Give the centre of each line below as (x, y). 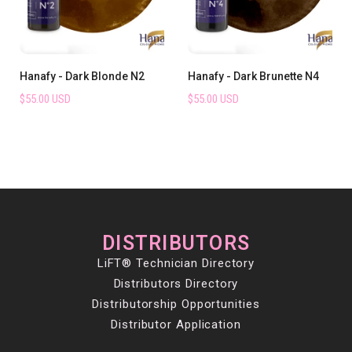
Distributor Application (176, 324)
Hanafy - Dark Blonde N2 (82, 76)
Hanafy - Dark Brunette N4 (253, 76)
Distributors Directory (176, 283)
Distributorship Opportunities (176, 304)
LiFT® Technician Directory (176, 263)
